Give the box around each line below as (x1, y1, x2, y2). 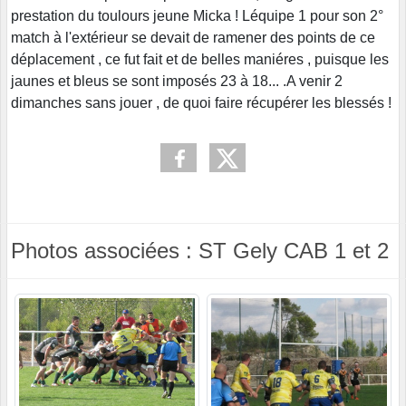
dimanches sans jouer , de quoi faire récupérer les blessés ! (11, 94, 391, 111)
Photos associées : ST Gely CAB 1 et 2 (11, 237, 389, 263)
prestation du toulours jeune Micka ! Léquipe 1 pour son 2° (11, 7, 383, 24)
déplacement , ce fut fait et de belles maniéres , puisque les (11, 51, 389, 67)
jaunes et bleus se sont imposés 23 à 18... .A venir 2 (11, 72, 343, 89)
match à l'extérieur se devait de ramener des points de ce (11, 29, 375, 45)
